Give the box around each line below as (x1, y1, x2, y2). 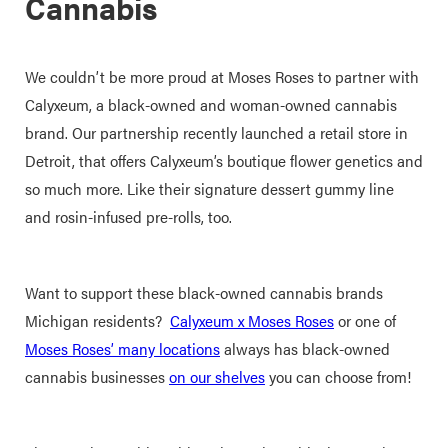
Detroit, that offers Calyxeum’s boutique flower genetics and (25, 149, 423, 172)
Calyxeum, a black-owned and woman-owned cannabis (25, 93, 397, 116)
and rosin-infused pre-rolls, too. (25, 205, 236, 228)
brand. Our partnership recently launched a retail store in (25, 121, 408, 144)
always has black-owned (220, 337, 390, 360)
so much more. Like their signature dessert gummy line (25, 177, 394, 200)
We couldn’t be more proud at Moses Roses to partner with (25, 65, 419, 88)
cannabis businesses (25, 365, 169, 388)
